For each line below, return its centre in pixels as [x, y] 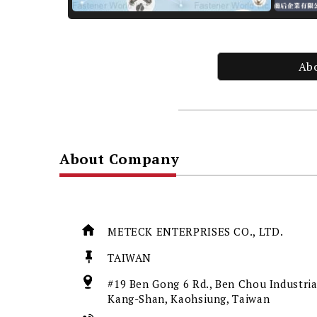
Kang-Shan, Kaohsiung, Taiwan [190, 298]
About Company [119, 158]
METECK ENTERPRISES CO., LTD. [197, 231]
